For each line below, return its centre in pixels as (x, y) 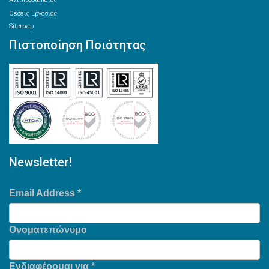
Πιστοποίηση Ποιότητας (77, 45)
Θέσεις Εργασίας (33, 14)
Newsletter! (41, 162)
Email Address (43, 193)
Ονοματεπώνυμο (48, 230)
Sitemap (21, 26)
